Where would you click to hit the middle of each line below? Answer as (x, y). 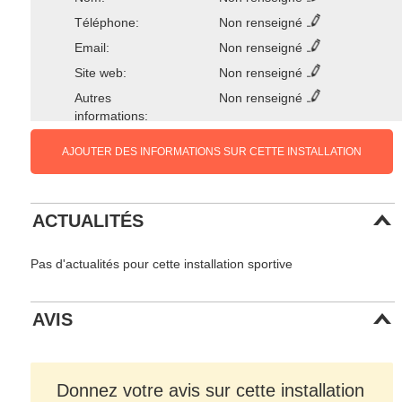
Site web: (100, 73)
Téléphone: (106, 23)
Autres (92, 98)
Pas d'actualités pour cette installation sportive (162, 263)
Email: (92, 48)
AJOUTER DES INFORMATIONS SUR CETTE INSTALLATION (212, 151)
